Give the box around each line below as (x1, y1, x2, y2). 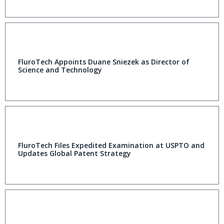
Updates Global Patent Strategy (18, 148, 131, 158)
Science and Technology (18, 65, 102, 75)
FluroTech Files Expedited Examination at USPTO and (18, 140, 204, 150)
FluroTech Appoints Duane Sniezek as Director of (18, 57, 189, 67)
